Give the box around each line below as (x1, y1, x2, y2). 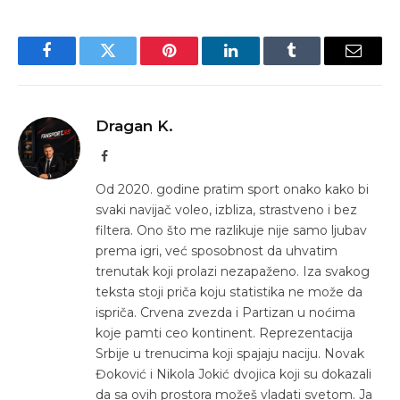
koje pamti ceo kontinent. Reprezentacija (96, 324, 353, 341)
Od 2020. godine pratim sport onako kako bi (96, 180, 369, 197)
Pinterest (168, 55, 225, 72)
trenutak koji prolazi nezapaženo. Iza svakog (96, 262, 370, 279)
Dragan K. (96, 116, 173, 135)
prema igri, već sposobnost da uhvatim (96, 242, 337, 259)
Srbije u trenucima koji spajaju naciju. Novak (96, 345, 364, 362)
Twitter (106, 55, 154, 72)
